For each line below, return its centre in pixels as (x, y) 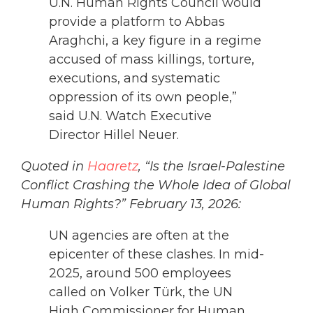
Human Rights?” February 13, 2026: (131, 204)
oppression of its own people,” (143, 97)
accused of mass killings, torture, (152, 60)
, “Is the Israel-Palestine (212, 167)
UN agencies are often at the (139, 236)
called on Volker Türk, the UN (141, 292)
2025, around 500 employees (140, 274)
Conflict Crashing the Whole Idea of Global (156, 185)
